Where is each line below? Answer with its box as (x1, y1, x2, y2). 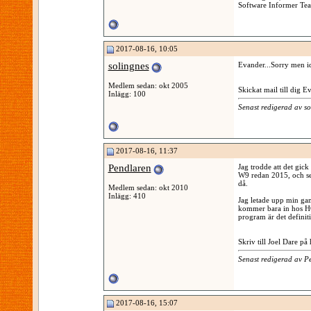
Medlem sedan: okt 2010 (108, 183, 188, 192)
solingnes (108, 60, 149, 72)
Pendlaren (108, 162, 151, 174)
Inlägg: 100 (108, 89, 146, 98)
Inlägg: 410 (108, 191, 146, 200)
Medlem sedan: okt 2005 (108, 81, 188, 90)
